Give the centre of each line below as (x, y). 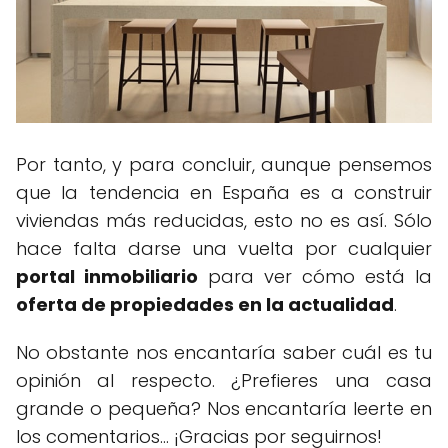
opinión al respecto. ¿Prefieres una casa (224, 380)
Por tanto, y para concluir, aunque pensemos (224, 164)
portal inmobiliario (107, 276)
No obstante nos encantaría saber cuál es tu (224, 352)
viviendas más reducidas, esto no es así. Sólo (224, 220)
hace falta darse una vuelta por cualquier (224, 248)
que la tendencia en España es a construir (224, 192)
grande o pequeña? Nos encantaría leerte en (224, 408)
